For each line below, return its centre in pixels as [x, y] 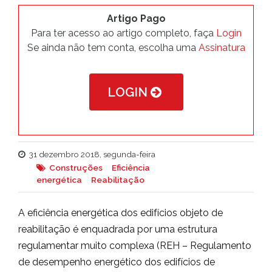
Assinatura [222, 48]
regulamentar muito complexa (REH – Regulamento [135, 246]
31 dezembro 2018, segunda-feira [92, 154]
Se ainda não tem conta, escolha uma [113, 48]
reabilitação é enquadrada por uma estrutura [118, 229]
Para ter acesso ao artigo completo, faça [123, 33]
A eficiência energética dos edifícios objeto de [121, 213]
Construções [76, 168]
